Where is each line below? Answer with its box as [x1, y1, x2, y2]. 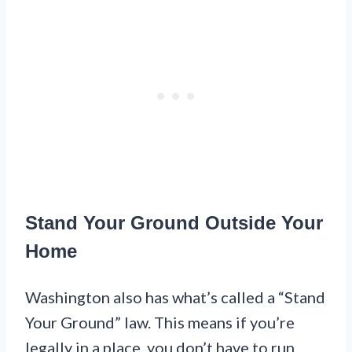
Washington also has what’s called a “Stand [25, 287, 325, 306]
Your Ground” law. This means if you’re [25, 312, 295, 332]
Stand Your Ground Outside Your [25, 211, 323, 233]
